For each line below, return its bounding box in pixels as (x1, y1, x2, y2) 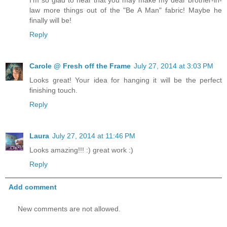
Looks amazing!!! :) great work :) (29, 146, 133, 154)
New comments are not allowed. (18, 205, 121, 213)
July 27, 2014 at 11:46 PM (52, 132, 135, 140)
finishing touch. (29, 86, 78, 95)
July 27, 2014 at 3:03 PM (134, 62, 213, 70)
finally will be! (29, 16, 71, 25)
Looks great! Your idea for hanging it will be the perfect (29, 76, 222, 85)
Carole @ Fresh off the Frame (29, 62, 131, 70)
